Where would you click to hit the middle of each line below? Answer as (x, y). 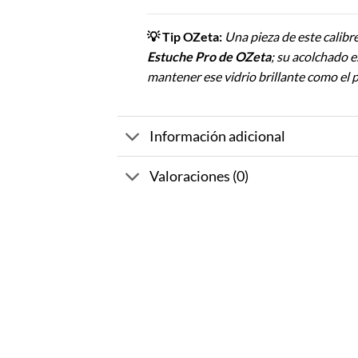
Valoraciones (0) (199, 176)
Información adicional (218, 136)
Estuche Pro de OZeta (209, 57)
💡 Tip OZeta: (184, 37)
